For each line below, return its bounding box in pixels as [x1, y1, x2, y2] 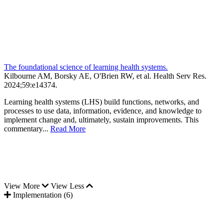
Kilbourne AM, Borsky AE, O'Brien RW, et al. [4, 71, 153, 80]
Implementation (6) [13, 190, 73, 199]
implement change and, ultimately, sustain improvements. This [4, 115, 199, 124]
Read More [50, 124, 86, 133]
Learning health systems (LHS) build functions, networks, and [4, 97, 199, 106]
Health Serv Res [153, 71, 205, 80]
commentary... [4, 124, 50, 133]
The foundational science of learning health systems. [4, 62, 168, 71]
